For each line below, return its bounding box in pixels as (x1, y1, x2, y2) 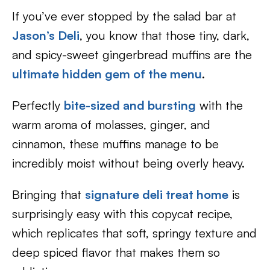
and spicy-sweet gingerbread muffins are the (12, 47, 252, 62)
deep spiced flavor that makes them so (12, 245, 220, 260)
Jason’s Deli (12, 28, 80, 43)
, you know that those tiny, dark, (80, 28, 250, 43)
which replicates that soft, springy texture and (12, 225, 257, 240)
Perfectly (12, 98, 64, 113)
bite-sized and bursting (64, 98, 196, 113)
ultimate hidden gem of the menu (12, 66, 202, 81)
